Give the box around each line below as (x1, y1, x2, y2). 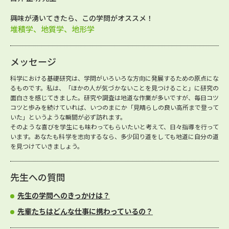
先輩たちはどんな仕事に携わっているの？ (17, 206, 153, 216)
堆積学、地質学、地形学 (10, 24, 95, 34)
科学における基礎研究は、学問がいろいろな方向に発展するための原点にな (10, 74, 219, 82)
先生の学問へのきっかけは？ (17, 190, 110, 200)
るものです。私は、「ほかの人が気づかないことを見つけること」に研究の (10, 83, 219, 92)
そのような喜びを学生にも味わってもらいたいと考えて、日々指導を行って (10, 122, 219, 131)
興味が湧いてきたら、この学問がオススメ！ (10, 13, 153, 23)
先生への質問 (10, 170, 65, 184)
